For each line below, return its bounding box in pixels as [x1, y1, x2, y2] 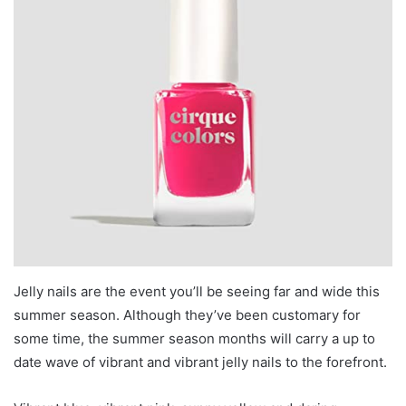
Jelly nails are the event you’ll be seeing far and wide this [14, 282, 380, 300]
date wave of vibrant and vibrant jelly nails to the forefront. [14, 353, 387, 371]
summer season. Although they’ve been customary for [14, 305, 361, 324]
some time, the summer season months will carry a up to [14, 329, 375, 347]
